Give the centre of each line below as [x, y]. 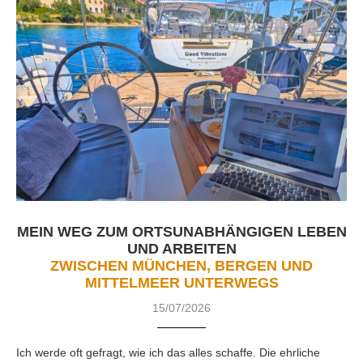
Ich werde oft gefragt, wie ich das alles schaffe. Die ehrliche [168, 352]
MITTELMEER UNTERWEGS [181, 282]
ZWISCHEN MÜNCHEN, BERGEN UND [181, 265]
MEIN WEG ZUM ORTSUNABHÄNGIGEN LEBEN [181, 231]
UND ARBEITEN [181, 248]
